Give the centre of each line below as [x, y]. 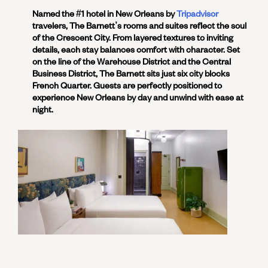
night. [43, 109]
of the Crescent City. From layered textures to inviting [133, 37]
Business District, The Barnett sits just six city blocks [131, 73]
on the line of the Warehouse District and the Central [132, 61]
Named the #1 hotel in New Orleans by [104, 13]
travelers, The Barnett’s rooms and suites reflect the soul [139, 25]
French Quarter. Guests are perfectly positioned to [127, 85]
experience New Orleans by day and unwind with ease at [138, 97]
